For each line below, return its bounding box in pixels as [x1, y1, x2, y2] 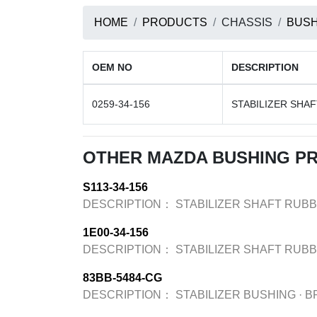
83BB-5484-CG [83, 272, 162, 284]
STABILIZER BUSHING [175, 289, 296, 301]
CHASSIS [221, 16, 272, 28]
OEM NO [92, 62, 132, 73]
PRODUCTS [142, 16, 207, 28]
